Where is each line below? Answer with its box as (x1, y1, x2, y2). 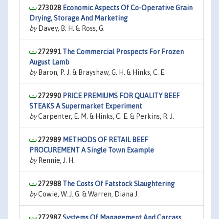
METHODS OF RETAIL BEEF (63, 136, 148, 144)
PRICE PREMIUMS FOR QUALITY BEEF (63, 92, 180, 100)
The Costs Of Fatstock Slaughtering (63, 180, 175, 188)
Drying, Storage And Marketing (29, 14, 128, 22)
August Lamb (29, 58, 69, 66)
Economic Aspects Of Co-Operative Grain (63, 4, 193, 12)
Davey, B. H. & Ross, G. (37, 24, 105, 32)
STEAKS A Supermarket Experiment (29, 102, 142, 110)
